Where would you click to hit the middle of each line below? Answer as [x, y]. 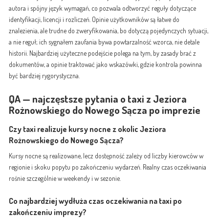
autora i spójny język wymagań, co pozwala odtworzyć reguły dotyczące [102, 8]
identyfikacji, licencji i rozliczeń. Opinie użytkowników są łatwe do [94, 20]
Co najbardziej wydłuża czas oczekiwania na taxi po [95, 201]
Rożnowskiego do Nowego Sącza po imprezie [104, 110]
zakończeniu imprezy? [47, 212]
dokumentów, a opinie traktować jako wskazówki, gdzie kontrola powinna [105, 65]
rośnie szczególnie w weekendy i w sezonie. [65, 178]
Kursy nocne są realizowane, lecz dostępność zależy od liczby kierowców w [106, 155]
